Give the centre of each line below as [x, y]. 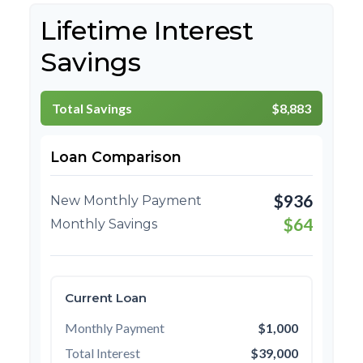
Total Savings [92, 108]
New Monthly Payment [126, 201]
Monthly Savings [104, 224]
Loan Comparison [116, 157]
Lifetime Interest [147, 30]
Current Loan [106, 298]
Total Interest [102, 353]
